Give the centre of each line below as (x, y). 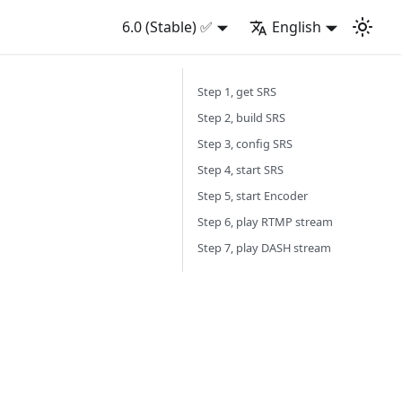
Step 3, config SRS (245, 144)
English (297, 27)
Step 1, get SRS (237, 92)
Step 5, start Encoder (253, 196)
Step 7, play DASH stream (264, 248)
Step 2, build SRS (241, 118)
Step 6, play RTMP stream (265, 222)
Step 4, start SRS (240, 170)
